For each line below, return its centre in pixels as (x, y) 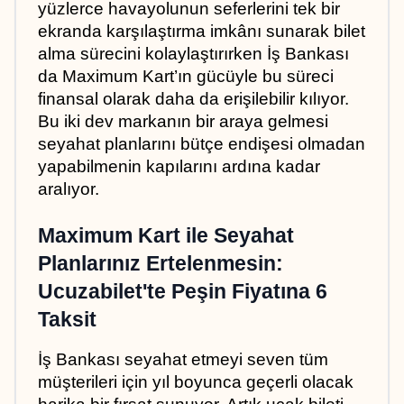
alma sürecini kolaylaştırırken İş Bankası (193, 53)
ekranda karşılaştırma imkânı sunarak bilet (202, 31)
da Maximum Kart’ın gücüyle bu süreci (186, 76)
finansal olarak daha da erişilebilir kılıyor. (193, 98)
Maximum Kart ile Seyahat (166, 235)
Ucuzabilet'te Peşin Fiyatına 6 (183, 291)
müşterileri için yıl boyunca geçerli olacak (196, 381)
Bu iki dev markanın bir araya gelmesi (183, 121)
